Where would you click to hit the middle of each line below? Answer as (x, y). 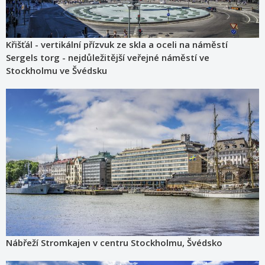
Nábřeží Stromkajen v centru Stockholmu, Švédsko (114, 242)
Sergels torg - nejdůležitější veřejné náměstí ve (108, 57)
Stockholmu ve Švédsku (56, 70)
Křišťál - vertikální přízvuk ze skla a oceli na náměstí (117, 44)
